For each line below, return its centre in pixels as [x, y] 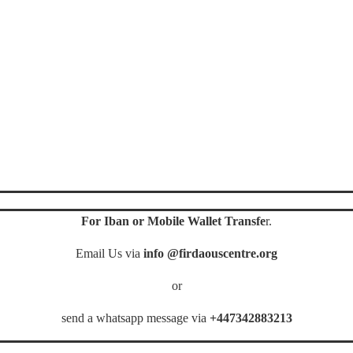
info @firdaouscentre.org [210, 254]
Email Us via [110, 254]
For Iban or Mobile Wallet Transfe [173, 221]
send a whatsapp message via [135, 318]
